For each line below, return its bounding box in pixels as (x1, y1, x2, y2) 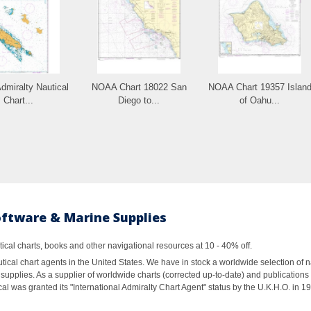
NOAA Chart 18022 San (91, 81, 187, 92)
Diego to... (118, 94, 160, 106)
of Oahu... (239, 94, 280, 106)
